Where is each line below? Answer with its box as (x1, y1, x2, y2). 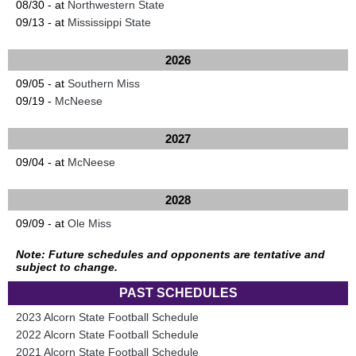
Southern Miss (68, 77, 140, 90)
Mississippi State (68, 16, 151, 29)
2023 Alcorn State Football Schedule (16, 311, 199, 323)
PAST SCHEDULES (118, 286, 238, 300)
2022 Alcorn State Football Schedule (16, 328, 199, 341)
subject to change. (16, 261, 118, 273)
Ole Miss (68, 217, 111, 230)
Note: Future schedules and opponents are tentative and (16, 248, 325, 261)
